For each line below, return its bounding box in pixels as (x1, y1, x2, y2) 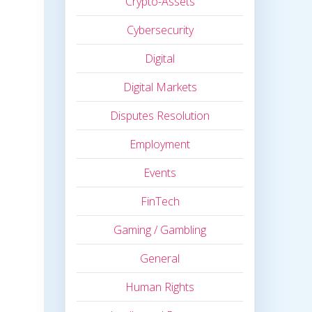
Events (143, 165, 177, 181)
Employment (130, 136, 191, 153)
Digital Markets (123, 79, 197, 95)
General (140, 251, 180, 267)
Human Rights (125, 279, 195, 295)
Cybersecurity (126, 22, 194, 38)
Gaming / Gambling (114, 222, 207, 238)
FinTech (140, 194, 180, 210)
